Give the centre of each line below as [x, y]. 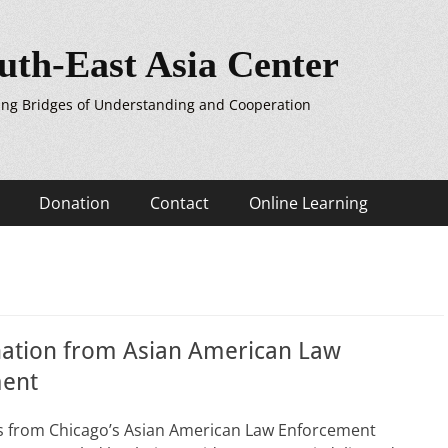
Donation [74, 203]
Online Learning [308, 203]
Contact [179, 203]
